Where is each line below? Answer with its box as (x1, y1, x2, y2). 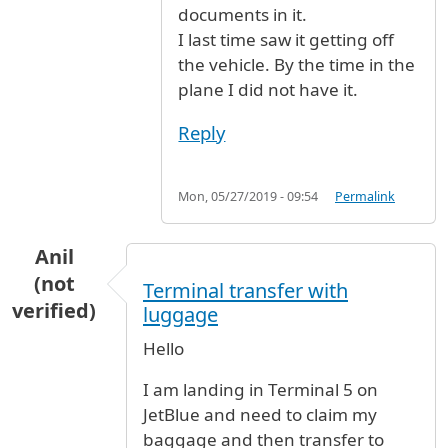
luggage (143, 300, 218, 328)
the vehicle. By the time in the (178, 52, 416, 76)
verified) (12, 296, 96, 324)
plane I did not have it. (178, 77, 359, 101)
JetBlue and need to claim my (143, 402, 377, 426)
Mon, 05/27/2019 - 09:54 (178, 187, 319, 205)
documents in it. (178, 2, 308, 26)
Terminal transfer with (143, 276, 348, 304)
